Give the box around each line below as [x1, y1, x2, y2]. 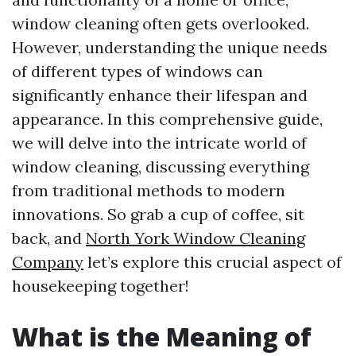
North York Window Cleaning [86, 228, 305, 248]
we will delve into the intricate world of [12, 133, 307, 153]
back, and [12, 228, 86, 248]
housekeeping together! [12, 276, 189, 296]
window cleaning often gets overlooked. [12, 14, 309, 33]
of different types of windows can [12, 61, 263, 81]
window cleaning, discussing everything [12, 157, 309, 176]
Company [12, 252, 83, 272]
